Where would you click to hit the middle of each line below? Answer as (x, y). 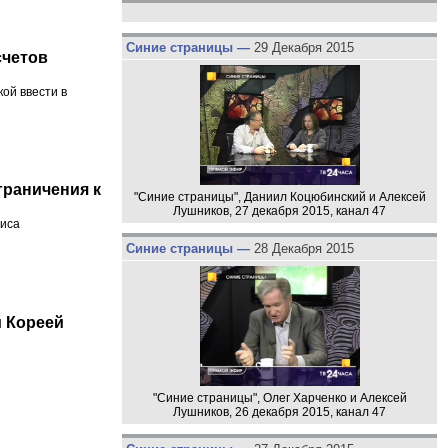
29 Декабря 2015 (303, 48)
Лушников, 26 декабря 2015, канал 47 (279, 411)
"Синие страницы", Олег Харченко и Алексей (279, 397)
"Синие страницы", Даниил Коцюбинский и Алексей (279, 197)
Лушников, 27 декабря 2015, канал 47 (279, 211)
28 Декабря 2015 (303, 248)
